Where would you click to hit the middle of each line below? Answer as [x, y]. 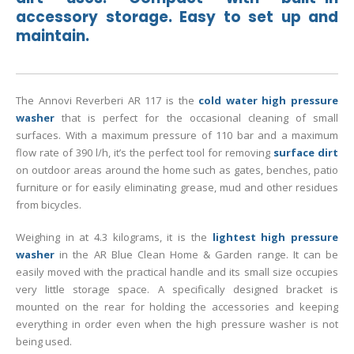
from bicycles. [49, 205]
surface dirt [306, 153]
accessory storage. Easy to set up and [177, 17]
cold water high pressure [269, 101]
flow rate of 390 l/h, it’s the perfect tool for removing [145, 153]
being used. [44, 341]
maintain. [53, 36]
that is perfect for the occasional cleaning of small [200, 118]
